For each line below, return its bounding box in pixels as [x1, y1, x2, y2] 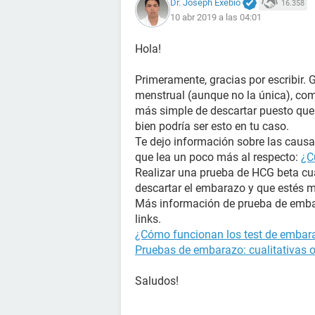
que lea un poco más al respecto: [135, 150, 301, 164]
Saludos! [135, 274, 179, 288]
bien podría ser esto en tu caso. [135, 120, 289, 133]
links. [135, 212, 161, 226]
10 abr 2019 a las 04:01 [170, 12, 262, 23]
